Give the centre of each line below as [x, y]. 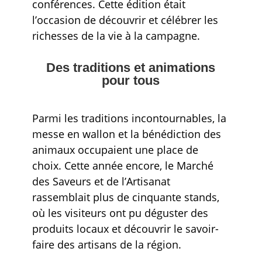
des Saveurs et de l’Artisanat [101, 181]
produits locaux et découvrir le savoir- [125, 228]
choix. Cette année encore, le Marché [123, 165]
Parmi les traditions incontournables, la [129, 118]
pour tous [131, 80]
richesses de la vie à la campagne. [116, 35]
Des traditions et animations [131, 67]
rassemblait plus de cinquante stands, [125, 197]
